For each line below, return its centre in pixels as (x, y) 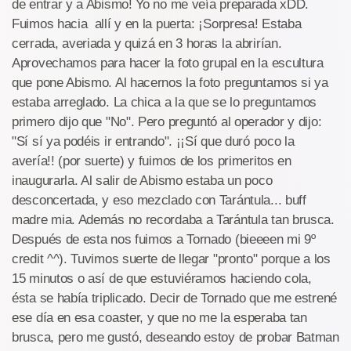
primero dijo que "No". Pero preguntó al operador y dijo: (167, 122)
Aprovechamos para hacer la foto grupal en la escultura (168, 63)
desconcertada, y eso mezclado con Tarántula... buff (159, 200)
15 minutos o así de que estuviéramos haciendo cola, (162, 279)
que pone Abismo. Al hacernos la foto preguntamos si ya (170, 83)
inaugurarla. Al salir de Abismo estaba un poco (142, 181)
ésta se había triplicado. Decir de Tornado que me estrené (174, 298)
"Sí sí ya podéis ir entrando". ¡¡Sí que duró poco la (153, 141)
